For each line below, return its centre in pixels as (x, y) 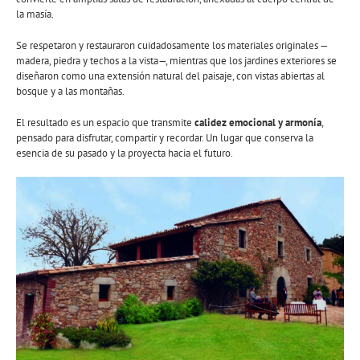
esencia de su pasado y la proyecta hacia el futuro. (125, 153)
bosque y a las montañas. (70, 92)
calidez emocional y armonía (258, 123)
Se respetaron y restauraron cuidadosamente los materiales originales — (172, 46)
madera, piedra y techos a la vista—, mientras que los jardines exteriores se (176, 61)
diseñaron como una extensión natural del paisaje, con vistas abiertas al (170, 76)
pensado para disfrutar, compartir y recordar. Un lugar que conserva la (165, 138)
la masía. (35, 14)
